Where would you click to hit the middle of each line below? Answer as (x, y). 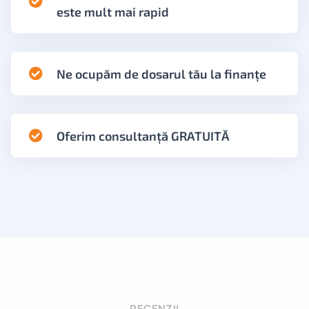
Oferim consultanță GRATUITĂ (143, 136)
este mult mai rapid (113, 11)
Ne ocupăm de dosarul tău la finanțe (161, 73)
